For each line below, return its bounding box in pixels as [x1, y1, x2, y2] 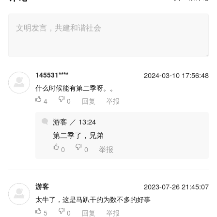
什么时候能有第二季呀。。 [35, 82, 117, 93]
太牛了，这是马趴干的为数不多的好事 [35, 194, 151, 204]
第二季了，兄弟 [52, 130, 104, 140]
